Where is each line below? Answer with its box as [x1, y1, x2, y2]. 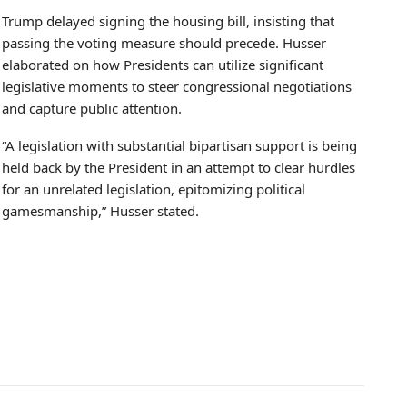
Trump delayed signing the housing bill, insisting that [2, 11, 334, 30]
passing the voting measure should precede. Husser [2, 33, 326, 52]
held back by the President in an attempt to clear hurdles [2, 157, 355, 176]
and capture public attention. [2, 98, 182, 117]
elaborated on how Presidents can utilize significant [2, 55, 323, 74]
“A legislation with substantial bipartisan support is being [2, 135, 357, 154]
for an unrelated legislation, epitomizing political [2, 179, 305, 198]
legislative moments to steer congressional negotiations [2, 76, 352, 95]
